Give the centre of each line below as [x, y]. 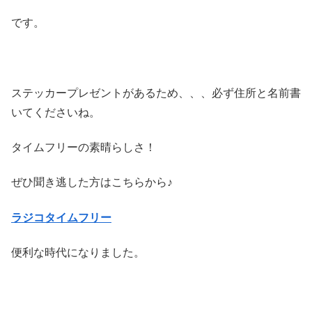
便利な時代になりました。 [78, 253]
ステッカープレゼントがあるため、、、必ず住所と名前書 [156, 93]
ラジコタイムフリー [61, 217]
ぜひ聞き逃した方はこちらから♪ [92, 182]
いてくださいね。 [56, 112]
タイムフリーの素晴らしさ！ [84, 147]
